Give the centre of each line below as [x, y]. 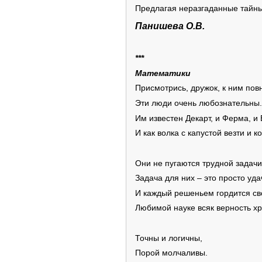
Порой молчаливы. [171, 253]
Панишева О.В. [170, 25]
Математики [163, 73]
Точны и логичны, [169, 238]
